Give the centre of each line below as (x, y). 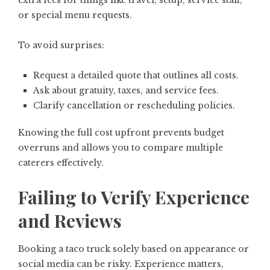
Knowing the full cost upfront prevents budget (121, 133)
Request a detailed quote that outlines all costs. (136, 76)
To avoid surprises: (61, 46)
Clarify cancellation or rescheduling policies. (134, 106)
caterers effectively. (61, 163)
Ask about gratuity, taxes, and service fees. (126, 91)
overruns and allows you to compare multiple (121, 148)
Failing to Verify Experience (134, 197)
